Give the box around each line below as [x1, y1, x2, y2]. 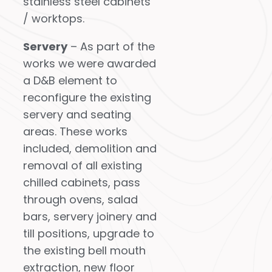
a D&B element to [23, 73, 118, 88]
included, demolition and [23, 141, 157, 156]
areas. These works [23, 124, 128, 139]
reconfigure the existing [23, 90, 152, 105]
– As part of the [67, 39, 155, 54]
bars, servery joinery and [23, 209, 157, 224]
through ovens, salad [23, 192, 138, 207]
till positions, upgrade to [23, 226, 155, 241]
